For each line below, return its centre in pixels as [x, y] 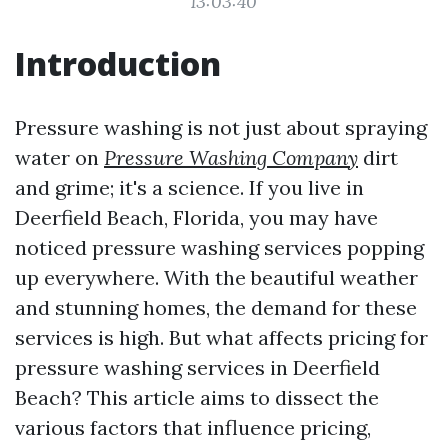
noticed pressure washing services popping [219, 247]
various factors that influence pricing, [193, 427]
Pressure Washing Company [231, 157]
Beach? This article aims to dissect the [197, 397]
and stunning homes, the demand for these [216, 307]
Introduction [118, 63]
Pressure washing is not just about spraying [221, 127]
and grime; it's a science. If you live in [189, 187]
